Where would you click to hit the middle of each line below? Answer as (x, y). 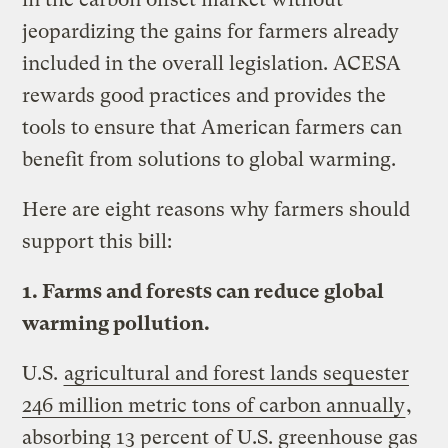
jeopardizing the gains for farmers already (211, 31)
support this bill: (97, 241)
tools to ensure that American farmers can (212, 127)
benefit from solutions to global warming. (209, 159)
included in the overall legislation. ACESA (212, 63)
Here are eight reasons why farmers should (216, 209)
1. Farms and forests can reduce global (203, 291)
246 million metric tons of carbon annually (214, 405)
